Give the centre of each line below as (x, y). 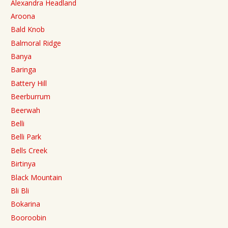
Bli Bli (20, 190)
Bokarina (25, 204)
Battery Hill (29, 83)
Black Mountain (36, 177)
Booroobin (28, 217)
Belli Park (26, 137)
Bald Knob (28, 30)
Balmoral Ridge (36, 43)
